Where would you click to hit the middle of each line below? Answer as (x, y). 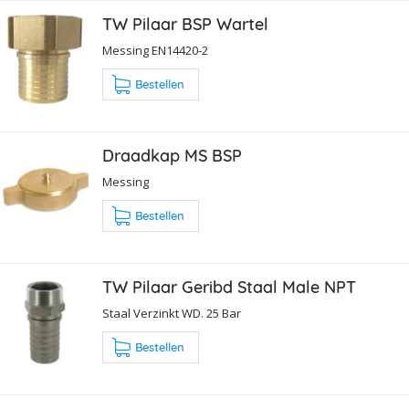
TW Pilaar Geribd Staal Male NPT (229, 288)
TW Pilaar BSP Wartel (185, 25)
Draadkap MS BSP (172, 156)
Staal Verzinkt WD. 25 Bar (172, 314)
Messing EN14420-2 (155, 51)
